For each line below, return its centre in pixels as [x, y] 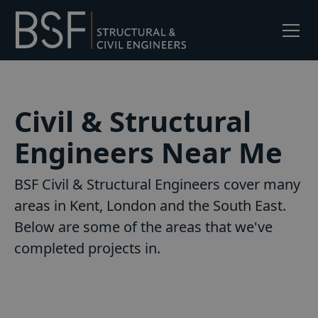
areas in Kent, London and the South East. [150, 206]
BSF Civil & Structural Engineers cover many [157, 185]
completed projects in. [87, 248]
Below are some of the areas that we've [143, 227]
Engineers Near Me [148, 153]
